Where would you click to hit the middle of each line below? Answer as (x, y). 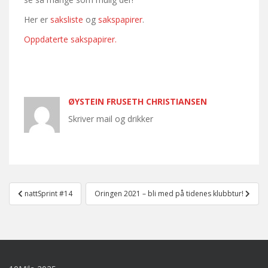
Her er (37, 19)
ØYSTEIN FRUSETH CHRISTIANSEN (138, 101)
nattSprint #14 (48, 193)
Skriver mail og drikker (111, 118)
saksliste (67, 19)
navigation (48, 205)
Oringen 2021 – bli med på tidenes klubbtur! (170, 193)
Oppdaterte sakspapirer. (70, 39)
